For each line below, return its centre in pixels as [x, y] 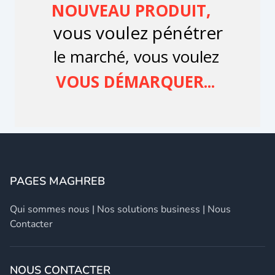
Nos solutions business [149, 209]
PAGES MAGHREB [57, 181]
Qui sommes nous [50, 209]
